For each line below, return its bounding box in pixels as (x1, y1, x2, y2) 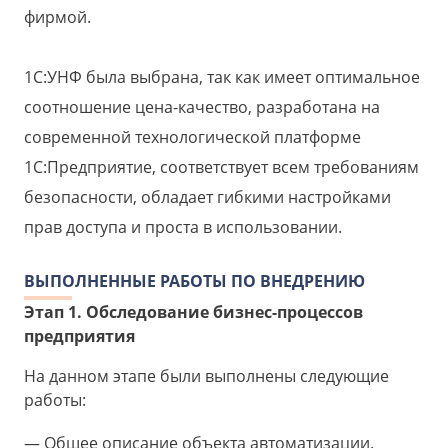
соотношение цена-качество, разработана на (24, 96, 380, 119)
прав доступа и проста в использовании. (24, 216, 342, 239)
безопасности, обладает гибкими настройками (24, 186, 391, 209)
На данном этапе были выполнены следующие (24, 365, 389, 388)
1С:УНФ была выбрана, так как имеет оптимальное (24, 66, 420, 89)
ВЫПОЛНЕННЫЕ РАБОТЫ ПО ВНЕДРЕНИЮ (24, 270, 365, 293)
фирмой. (24, 6, 91, 29)
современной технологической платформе (24, 126, 361, 149)
